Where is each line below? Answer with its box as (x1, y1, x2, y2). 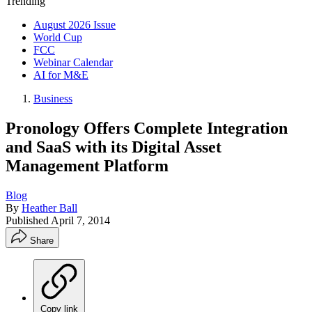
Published (6, 214, 51, 226)
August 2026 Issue (33, 19, 116, 31)
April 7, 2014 (51, 214, 110, 226)
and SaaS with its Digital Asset (6, 137, 221, 156)
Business (33, 93, 72, 104)
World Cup (33, 31, 82, 43)
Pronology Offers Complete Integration (6, 118, 288, 137)
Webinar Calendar (33, 56, 113, 68)
